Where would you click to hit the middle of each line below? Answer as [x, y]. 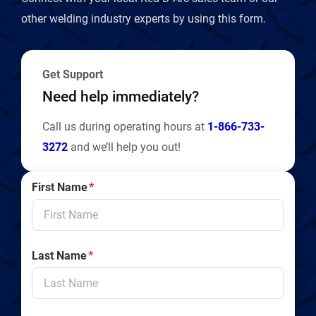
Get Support [73, 74]
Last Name [59, 255]
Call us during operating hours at [125, 126]
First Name [60, 187]
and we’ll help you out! [124, 147]
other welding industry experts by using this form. [144, 18]
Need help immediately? [121, 96]
